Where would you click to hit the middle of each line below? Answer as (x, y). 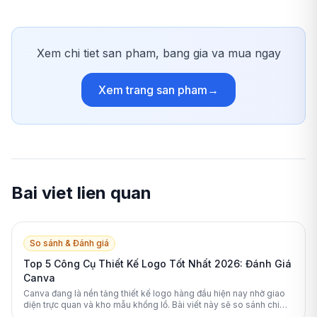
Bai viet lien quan (81, 193)
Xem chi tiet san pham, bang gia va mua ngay (158, 53)
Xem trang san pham (153, 90)
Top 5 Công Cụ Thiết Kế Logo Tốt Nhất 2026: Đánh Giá (157, 264)
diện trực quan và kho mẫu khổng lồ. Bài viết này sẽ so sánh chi (151, 305)
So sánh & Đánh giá (69, 243)
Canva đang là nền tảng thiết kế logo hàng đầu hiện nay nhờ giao (154, 294)
